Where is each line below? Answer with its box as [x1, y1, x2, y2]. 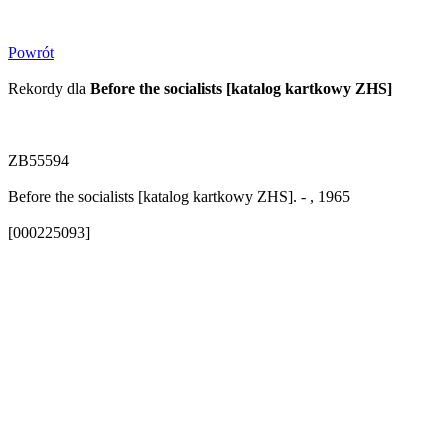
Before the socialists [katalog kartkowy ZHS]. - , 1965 [8, 188, 350, 205]
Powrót [8, 44, 54, 61]
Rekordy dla [8, 80, 90, 97]
